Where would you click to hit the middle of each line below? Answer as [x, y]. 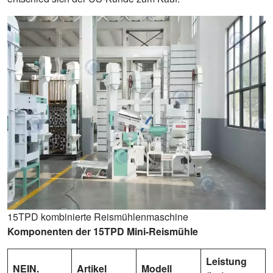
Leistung [226, 261]
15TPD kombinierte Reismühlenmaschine [98, 217]
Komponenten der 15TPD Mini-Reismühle [103, 231]
